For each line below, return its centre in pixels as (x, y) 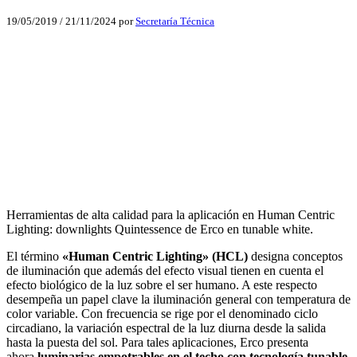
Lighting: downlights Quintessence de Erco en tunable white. (160, 229)
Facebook (31, 79)
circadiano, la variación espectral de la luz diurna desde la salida (166, 328)
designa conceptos (295, 257)
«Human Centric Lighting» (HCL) (155, 257)
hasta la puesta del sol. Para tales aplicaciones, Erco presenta (157, 343)
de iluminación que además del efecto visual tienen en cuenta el (165, 271)
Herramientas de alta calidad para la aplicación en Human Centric (171, 215)
